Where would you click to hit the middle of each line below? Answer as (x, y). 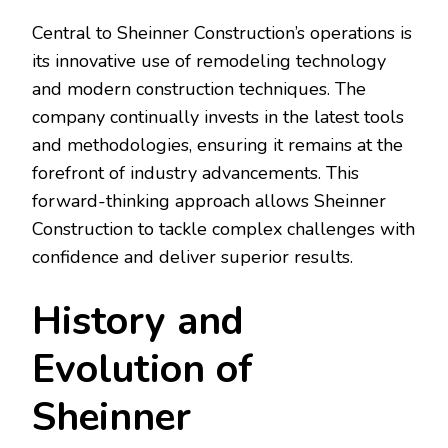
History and (138, 322)
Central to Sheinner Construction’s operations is (222, 33)
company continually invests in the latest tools (218, 117)
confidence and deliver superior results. (192, 257)
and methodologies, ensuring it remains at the (217, 145)
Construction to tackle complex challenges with (223, 229)
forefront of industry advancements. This (195, 173)
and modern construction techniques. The (199, 89)
